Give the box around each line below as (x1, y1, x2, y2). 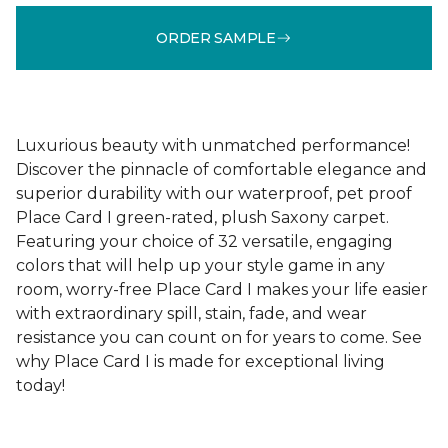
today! (16, 376, 65, 395)
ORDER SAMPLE (156, 28, 276, 47)
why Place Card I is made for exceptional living (16, 352, 385, 371)
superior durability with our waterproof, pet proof (16, 184, 412, 203)
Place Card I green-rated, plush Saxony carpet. (16, 208, 389, 227)
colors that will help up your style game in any (16, 256, 385, 275)
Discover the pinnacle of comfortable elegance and (16, 160, 427, 179)
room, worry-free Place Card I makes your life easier (16, 280, 428, 299)
